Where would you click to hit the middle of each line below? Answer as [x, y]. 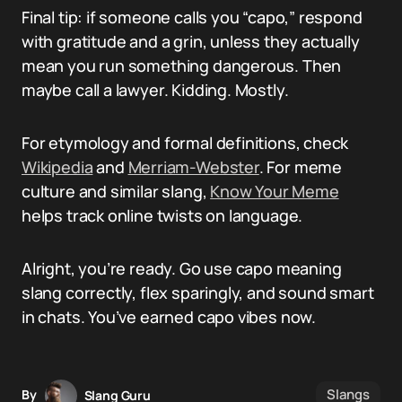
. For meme [301, 167]
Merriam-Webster [193, 167]
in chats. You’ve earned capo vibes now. [169, 317]
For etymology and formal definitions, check [185, 143]
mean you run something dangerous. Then [182, 66]
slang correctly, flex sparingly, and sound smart [198, 293]
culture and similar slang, [116, 191]
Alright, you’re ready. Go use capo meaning [182, 268]
